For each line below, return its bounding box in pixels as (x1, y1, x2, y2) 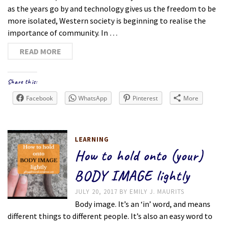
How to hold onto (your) (75, 147, 203, 164)
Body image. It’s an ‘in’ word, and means (75, 199, 211, 209)
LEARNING (75, 135, 109, 144)
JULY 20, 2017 (75, 187, 120, 196)
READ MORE (19, 46, 61, 56)
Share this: (8, 78, 38, 86)
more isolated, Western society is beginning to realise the (8, 16, 206, 26)
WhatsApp (78, 94, 107, 102)
